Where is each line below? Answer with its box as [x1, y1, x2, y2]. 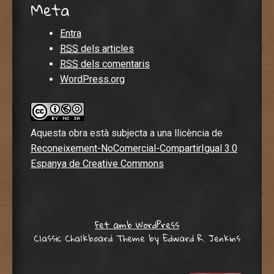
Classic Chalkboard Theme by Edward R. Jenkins [34, 229, 240, 246]
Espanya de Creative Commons [31, 158, 164, 170]
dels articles [78, 42, 134, 54]
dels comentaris [78, 57, 150, 70]
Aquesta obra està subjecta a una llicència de [31, 127, 223, 139]
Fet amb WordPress [95, 215, 179, 233]
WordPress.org [60, 73, 125, 85]
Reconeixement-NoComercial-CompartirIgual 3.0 [31, 143, 237, 155]
